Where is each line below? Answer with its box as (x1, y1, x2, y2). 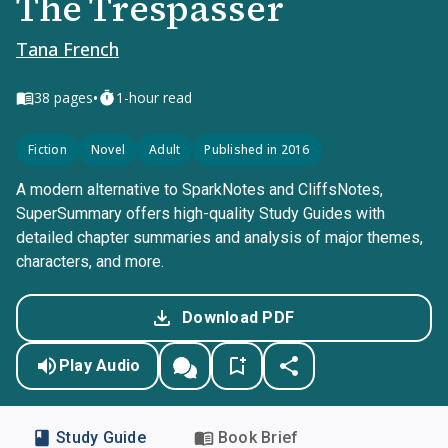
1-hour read (116, 88, 192, 107)
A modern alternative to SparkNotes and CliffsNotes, (16, 180, 383, 199)
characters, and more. (16, 252, 164, 271)
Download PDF (182, 308, 294, 327)
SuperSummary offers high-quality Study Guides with (16, 204, 385, 223)
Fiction (28, 141, 67, 158)
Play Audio (58, 356, 141, 375)
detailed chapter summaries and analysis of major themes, (16, 228, 423, 247)
